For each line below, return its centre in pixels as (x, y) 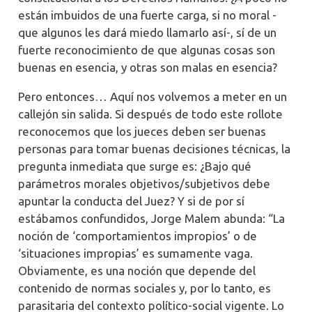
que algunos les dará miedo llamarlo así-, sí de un (147, 32)
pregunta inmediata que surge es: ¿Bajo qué (134, 166)
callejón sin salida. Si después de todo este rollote (150, 114)
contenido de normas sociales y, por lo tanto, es (144, 288)
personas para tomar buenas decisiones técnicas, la (154, 148)
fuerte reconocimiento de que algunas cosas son (146, 49)
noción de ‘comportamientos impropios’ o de (137, 235)
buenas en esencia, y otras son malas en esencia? (147, 67)
